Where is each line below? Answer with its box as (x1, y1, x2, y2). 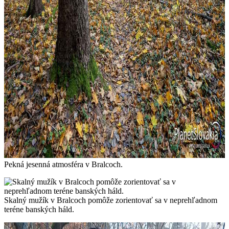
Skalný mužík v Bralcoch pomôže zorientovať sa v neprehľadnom (4, 196, 217, 205)
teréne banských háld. (4, 205, 74, 214)
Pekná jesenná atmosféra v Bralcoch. (4, 160, 123, 169)
